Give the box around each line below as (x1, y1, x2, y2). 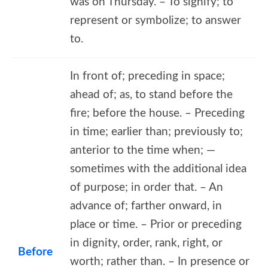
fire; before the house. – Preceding (70, 107, 245, 119)
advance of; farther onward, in (70, 200, 222, 212)
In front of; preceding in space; (70, 70, 225, 82)
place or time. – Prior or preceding (70, 218, 242, 230)
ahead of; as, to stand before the (70, 89, 233, 100)
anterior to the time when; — (70, 144, 215, 156)
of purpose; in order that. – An (70, 181, 223, 193)
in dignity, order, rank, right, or (70, 237, 223, 249)
